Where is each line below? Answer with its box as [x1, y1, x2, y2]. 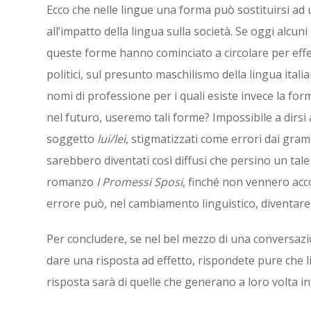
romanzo [47, 174, 96, 190]
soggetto [47, 131, 97, 146]
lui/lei [97, 131, 126, 146]
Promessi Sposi [102, 174, 183, 190]
